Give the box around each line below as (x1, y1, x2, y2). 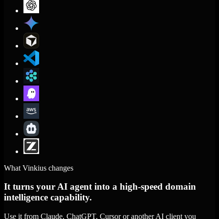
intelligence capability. (4, 192, 92, 203)
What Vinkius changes (4, 163, 73, 172)
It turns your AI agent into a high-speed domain (4, 181, 196, 192)
